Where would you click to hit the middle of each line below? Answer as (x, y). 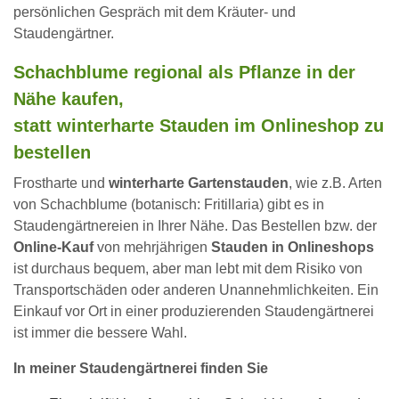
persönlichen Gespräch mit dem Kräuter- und (155, 12)
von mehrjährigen (152, 247)
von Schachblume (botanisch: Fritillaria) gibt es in (169, 204)
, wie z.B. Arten (335, 183)
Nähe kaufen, (69, 99)
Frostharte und (61, 183)
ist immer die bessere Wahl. (100, 333)
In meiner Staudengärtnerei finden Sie (141, 368)
